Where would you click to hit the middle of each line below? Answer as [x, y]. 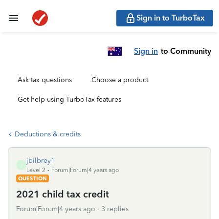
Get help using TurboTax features [69, 99]
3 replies [115, 209]
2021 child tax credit [63, 194]
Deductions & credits [48, 134]
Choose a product [120, 80]
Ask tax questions [45, 80]
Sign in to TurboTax [171, 18]
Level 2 [36, 170]
